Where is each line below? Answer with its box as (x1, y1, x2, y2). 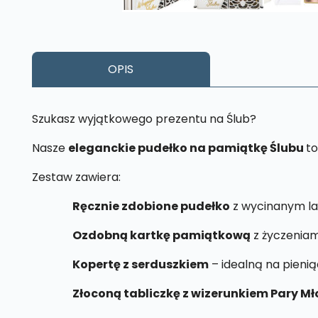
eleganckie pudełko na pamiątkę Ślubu (67, 140, 306, 157)
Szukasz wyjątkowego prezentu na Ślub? (31, 111, 256, 128)
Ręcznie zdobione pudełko (31, 198, 230, 215)
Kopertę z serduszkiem (31, 256, 209, 273)
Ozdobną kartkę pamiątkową (31, 227, 251, 244)
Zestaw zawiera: (31, 169, 121, 186)
